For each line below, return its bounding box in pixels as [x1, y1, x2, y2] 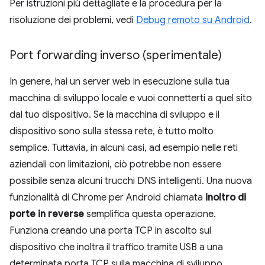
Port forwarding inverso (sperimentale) [9, 47, 222, 63]
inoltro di [205, 191, 246, 203]
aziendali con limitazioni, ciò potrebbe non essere [9, 158, 221, 170]
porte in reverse [9, 208, 84, 220]
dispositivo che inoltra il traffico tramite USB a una [9, 241, 223, 253]
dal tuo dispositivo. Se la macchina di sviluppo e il [9, 108, 219, 121]
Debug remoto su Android [136, 14, 250, 26]
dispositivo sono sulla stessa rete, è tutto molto [9, 125, 214, 137]
